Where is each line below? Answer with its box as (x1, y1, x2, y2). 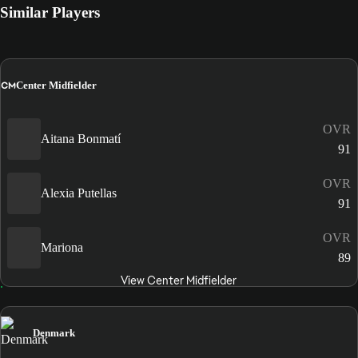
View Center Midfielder (121, 272, 237, 288)
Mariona (41, 241, 83, 254)
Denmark (33, 326, 75, 339)
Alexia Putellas (41, 186, 117, 200)
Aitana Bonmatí (41, 132, 121, 145)
